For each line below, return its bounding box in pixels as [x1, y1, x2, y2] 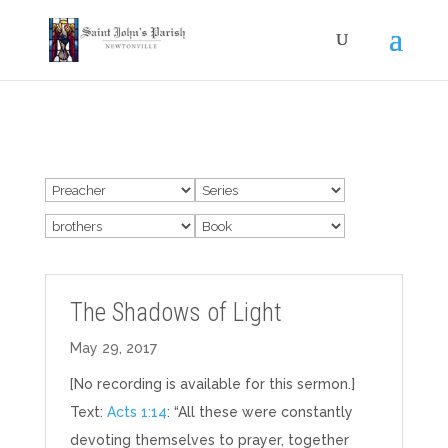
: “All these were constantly [166, 404, 353, 420]
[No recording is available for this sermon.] [69, 376, 355, 392]
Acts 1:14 [106, 404, 167, 420]
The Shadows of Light [69, 298, 282, 327]
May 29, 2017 [69, 340, 157, 356]
